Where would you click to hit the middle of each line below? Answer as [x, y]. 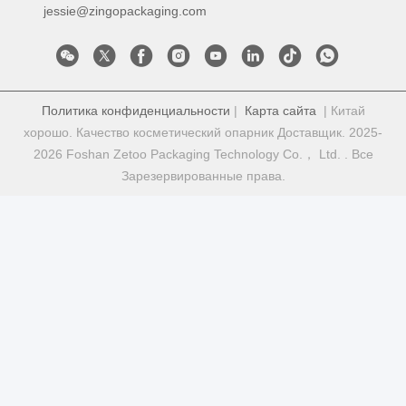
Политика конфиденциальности [135, 110]
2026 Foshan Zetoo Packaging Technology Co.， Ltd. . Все [203, 154]
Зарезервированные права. [203, 175]
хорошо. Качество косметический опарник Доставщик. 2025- [203, 132]
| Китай [340, 110]
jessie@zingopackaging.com [125, 10]
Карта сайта [280, 110]
